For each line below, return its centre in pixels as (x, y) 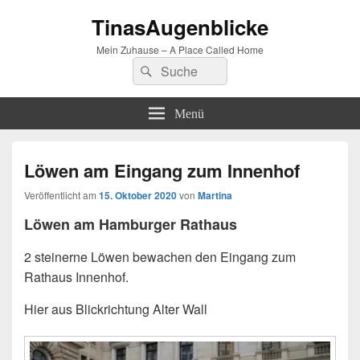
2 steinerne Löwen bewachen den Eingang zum (160, 256)
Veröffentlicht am (61, 195)
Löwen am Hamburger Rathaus (131, 224)
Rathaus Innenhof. (76, 276)
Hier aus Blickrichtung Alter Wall (116, 309)
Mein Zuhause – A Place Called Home (180, 49)
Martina (215, 195)
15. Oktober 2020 (138, 195)
